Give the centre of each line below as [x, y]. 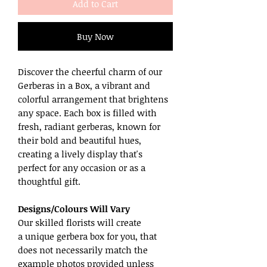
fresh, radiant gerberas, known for [89, 126]
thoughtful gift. [49, 181]
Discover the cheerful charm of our [90, 71]
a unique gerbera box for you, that [87, 236]
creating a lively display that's [80, 153]
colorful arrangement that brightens [93, 99]
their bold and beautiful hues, [80, 140]
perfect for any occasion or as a [82, 167]
